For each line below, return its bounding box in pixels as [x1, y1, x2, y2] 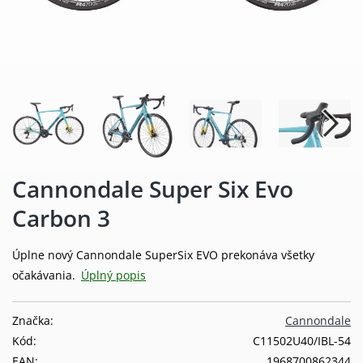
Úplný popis [81, 267, 146, 284]
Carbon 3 [12, 203, 110, 234]
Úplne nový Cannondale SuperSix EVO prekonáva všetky [12, 247, 314, 263]
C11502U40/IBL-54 [253, 333, 351, 349]
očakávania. [12, 267, 79, 284]
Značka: [12, 313, 53, 329]
